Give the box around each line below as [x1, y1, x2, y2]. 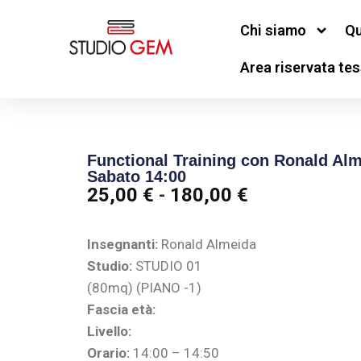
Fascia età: [86, 301, 156, 318]
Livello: [86, 323, 131, 340]
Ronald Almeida [157, 236, 256, 253]
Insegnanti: [86, 236, 158, 253]
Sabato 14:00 [86, 168, 186, 186]
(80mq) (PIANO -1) [86, 280, 201, 297]
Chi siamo [239, 22, 306, 39]
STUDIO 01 [131, 258, 202, 275]
